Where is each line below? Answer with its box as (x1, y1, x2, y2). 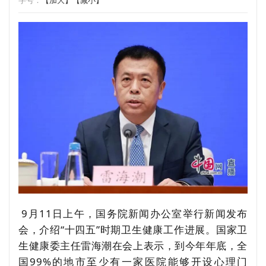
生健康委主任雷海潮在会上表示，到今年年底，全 (18, 239, 248, 253)
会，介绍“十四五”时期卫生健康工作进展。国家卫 (18, 223, 248, 237)
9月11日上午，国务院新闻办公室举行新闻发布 (18, 207, 248, 221)
